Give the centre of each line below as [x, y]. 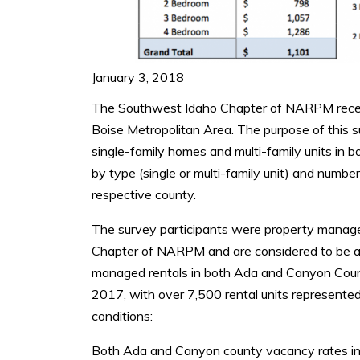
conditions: [122, 315]
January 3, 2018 [138, 77]
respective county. [144, 194]
